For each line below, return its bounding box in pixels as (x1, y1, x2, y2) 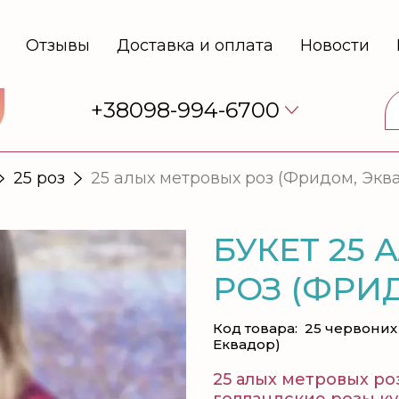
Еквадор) (213, 336, 281, 353)
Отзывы (25, 36, 90, 55)
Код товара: (213, 320, 297, 337)
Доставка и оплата (116, 36, 273, 55)
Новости (299, 36, 370, 55)
